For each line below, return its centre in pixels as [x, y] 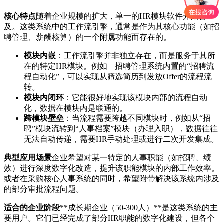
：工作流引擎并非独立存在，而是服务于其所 [135, 55]
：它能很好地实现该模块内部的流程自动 [135, 97]
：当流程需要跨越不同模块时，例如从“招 [137, 118]
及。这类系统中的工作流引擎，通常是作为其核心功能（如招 [111, 26]
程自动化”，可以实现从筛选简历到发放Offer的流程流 [118, 76]
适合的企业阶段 [32, 207]
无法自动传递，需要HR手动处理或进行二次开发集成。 [121, 139]
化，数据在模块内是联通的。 [76, 108]
